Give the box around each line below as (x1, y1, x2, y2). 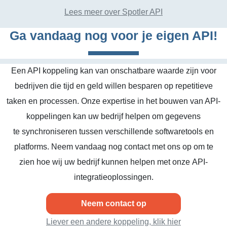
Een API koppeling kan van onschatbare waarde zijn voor (11, 66, 216, 75)
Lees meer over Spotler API (64, 8, 163, 16)
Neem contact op (81, 199, 146, 208)
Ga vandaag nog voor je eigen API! (10, 28, 217, 43)
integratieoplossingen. (73, 173, 154, 181)
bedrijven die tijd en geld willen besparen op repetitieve (14, 82, 213, 90)
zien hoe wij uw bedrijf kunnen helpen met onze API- (19, 158, 208, 166)
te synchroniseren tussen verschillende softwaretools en (13, 127, 214, 136)
